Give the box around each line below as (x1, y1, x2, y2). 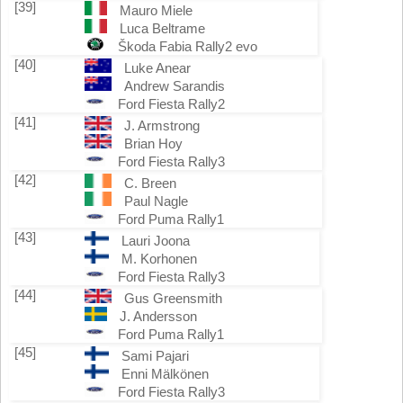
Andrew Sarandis (124, 78, 225, 94)
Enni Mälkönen (121, 366, 209, 381)
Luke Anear (124, 60, 191, 76)
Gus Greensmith (124, 291, 222, 306)
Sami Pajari (121, 348, 189, 363)
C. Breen (124, 175, 176, 191)
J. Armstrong (124, 118, 200, 133)
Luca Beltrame (119, 21, 205, 36)
